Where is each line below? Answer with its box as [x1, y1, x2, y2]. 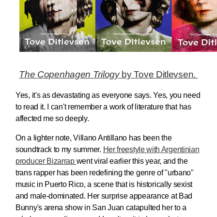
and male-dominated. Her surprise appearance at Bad [15, 191, 193, 200]
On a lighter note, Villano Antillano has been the [15, 133, 172, 142]
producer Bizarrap [15, 156, 77, 165]
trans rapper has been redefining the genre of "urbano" [15, 168, 194, 177]
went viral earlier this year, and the [76, 156, 188, 165]
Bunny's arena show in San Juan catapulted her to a [15, 203, 187, 212]
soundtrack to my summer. [15, 145, 103, 154]
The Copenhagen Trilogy [19, 69, 122, 79]
